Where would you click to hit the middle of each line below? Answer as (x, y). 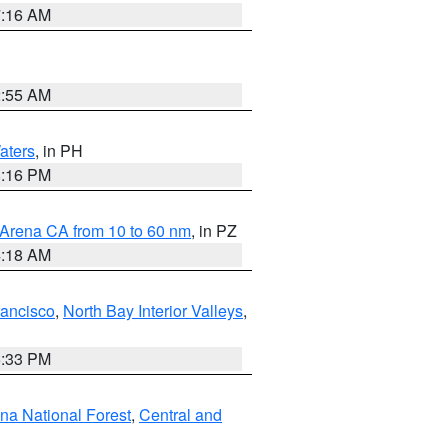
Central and (180, 414)
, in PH (59, 150)
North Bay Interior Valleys (153, 310)
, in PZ (214, 230)
